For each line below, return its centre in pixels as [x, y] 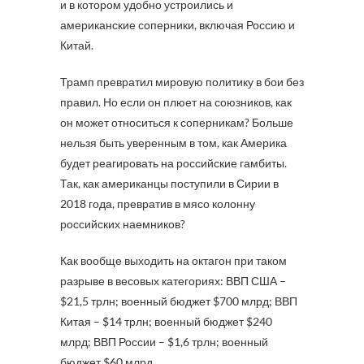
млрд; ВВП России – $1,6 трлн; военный [164, 342]
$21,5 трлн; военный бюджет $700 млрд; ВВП [179, 301]
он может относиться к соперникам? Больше [177, 122]
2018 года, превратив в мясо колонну [158, 204]
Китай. [77, 45]
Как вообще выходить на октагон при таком [173, 260]
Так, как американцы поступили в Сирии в [169, 183]
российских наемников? [123, 224]
